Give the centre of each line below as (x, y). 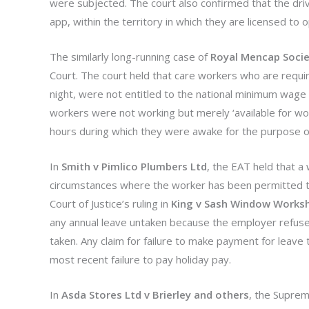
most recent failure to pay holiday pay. (140, 259)
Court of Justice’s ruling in (110, 203)
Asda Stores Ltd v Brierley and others (155, 295)
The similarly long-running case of (130, 57)
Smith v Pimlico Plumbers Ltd (134, 166)
